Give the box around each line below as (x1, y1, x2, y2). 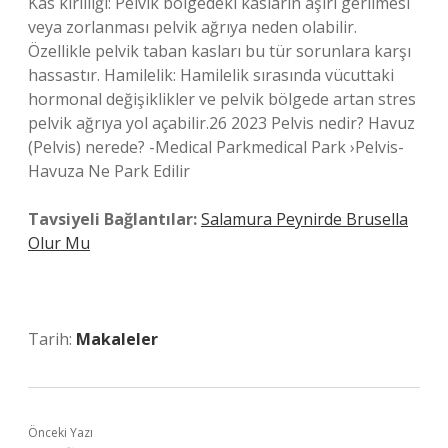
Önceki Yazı (28, 424, 93, 441)
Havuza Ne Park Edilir (28, 160, 190, 182)
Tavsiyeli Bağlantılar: (28, 208, 197, 230)
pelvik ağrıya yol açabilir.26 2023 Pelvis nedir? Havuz (28, 112, 415, 134)
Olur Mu (28, 232, 90, 254)
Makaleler (76, 328, 158, 350)
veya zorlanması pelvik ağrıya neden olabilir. (28, 16, 357, 38)
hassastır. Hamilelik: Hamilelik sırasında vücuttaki (28, 64, 394, 86)
